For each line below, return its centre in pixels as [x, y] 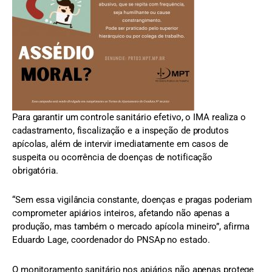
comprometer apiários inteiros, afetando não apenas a [121, 213]
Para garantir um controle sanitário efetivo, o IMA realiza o [129, 117]
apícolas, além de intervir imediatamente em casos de [120, 144]
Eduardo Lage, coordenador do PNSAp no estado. [111, 240]
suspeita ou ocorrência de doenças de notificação [113, 158]
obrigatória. [35, 171]
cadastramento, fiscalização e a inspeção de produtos [121, 131]
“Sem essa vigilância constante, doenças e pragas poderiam [132, 200]
